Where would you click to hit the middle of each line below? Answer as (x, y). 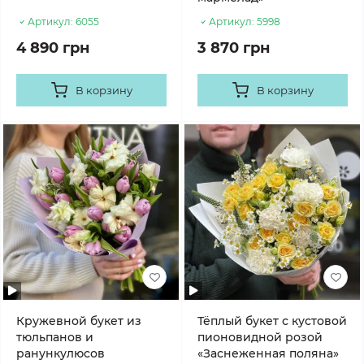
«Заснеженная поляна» (268, 353)
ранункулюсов (61, 353)
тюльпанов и (55, 337)
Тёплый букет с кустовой (272, 321)
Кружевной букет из (79, 321)
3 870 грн (234, 48)
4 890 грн (53, 48)
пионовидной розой (260, 337)
